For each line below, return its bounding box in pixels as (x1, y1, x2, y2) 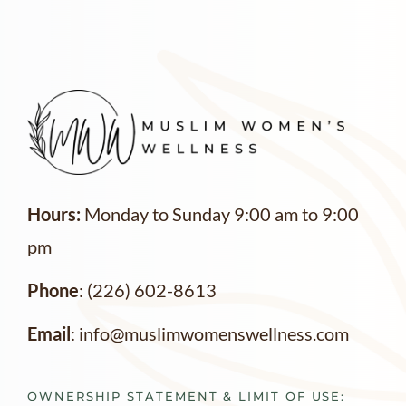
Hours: (27, 202, 81, 225)
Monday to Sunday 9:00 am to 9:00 (81, 202, 359, 225)
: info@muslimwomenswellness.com (71, 323, 349, 345)
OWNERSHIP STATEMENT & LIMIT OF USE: (27, 390, 352, 404)
